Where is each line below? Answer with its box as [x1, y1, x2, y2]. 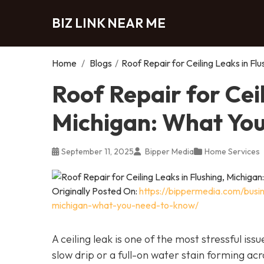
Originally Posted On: [52, 184, 139, 197]
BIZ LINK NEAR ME [52, 14, 166, 31]
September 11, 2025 [61, 146, 134, 157]
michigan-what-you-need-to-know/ [52, 199, 199, 211]
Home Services [204, 146, 260, 157]
